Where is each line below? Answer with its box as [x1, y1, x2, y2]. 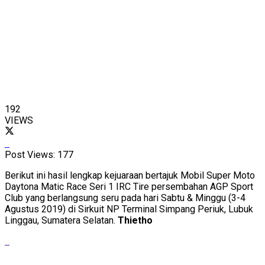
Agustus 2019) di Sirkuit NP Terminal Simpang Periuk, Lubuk [5, 203, 253, 215]
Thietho [118, 214, 153, 226]
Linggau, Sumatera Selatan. [5, 214, 118, 226]
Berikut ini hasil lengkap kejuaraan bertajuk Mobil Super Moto [5, 169, 255, 181]
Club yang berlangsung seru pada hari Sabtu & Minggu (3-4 [5, 192, 245, 203]
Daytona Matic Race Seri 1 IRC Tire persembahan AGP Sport [5, 180, 253, 192]
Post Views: [5, 148, 55, 160]
